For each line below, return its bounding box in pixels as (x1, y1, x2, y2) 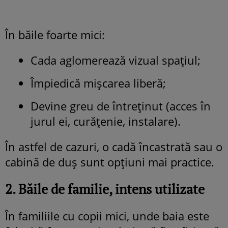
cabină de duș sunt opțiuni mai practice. (5, 154, 214, 169)
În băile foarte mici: (5, 26, 105, 42)
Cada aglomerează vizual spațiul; (31, 52, 201, 68)
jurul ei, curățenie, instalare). (31, 113, 181, 129)
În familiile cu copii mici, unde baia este (5, 208, 209, 223)
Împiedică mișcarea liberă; (31, 75, 166, 91)
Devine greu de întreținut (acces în (31, 98, 211, 113)
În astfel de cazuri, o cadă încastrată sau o (5, 138, 222, 154)
